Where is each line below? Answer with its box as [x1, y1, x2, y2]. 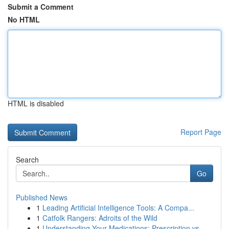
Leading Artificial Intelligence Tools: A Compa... [42, 202, 194, 213]
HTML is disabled [8, 98, 64, 108]
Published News [16, 192, 67, 202]
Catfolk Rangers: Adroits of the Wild [42, 213, 157, 223]
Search [16, 154, 39, 165]
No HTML [8, 14, 40, 25]
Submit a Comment [8, 2, 74, 12]
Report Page [180, 127, 221, 137]
